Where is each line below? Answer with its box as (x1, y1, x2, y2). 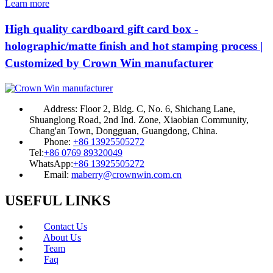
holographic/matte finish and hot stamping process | (5, 39, 263, 52)
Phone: (44, 136, 71, 147)
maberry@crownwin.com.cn (71, 169, 182, 180)
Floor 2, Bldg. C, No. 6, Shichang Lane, (77, 104, 235, 115)
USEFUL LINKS (5, 193, 110, 209)
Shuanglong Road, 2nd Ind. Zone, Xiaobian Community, (29, 115, 249, 126)
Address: (43, 104, 77, 115)
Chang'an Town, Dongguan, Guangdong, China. (29, 126, 218, 136)
